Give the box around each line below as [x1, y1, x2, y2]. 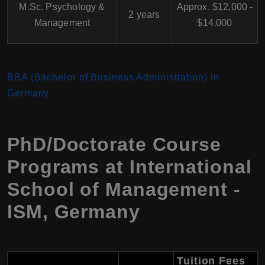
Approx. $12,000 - [176, 1, 253, 12]
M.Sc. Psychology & [19, 1, 105, 12]
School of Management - [7, 178, 241, 200]
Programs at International [7, 156, 252, 177]
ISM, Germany [7, 201, 140, 222]
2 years [128, 9, 160, 20]
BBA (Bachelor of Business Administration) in [7, 72, 219, 82]
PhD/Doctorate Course [7, 133, 221, 155]
